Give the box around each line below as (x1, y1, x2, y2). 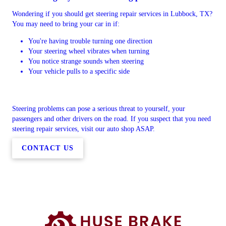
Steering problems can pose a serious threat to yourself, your (12, 105, 185, 112)
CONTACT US (21, 144, 74, 152)
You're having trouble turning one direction (28, 37, 152, 45)
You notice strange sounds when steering (28, 58, 144, 65)
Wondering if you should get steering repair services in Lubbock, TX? (12, 10, 212, 18)
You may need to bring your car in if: (12, 20, 120, 28)
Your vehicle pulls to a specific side (28, 68, 130, 75)
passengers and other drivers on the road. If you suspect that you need (12, 115, 211, 123)
